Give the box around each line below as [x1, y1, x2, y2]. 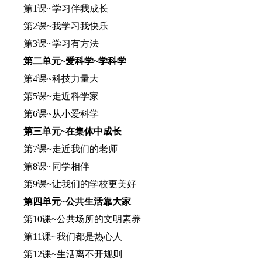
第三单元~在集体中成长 [5, 126, 122, 136]
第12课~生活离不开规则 [5, 249, 122, 259]
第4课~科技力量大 [5, 74, 99, 84]
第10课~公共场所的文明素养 [5, 214, 141, 224]
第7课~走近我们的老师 [5, 144, 118, 154]
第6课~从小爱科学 [5, 109, 99, 119]
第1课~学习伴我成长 [5, 4, 108, 13]
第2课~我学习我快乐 [5, 21, 108, 31]
